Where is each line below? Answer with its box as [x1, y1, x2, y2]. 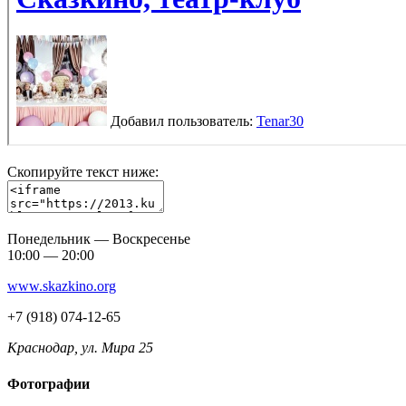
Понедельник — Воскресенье [7, 231, 190, 247]
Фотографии [7, 375, 90, 391]
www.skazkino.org [7, 278, 116, 295]
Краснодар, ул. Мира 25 [7, 340, 153, 356]
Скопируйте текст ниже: [7, 164, 159, 180]
